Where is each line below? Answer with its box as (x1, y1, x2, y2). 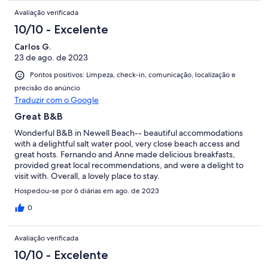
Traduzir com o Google (14, 94, 99, 105)
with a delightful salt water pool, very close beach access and (14, 138, 240, 149)
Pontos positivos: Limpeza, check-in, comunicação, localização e (30, 70, 236, 80)
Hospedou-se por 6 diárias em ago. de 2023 (14, 185, 159, 196)
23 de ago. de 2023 (14, 52, 88, 63)
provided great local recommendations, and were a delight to (14, 159, 243, 170)
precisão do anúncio (14, 83, 80, 93)
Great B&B (14, 110, 63, 122)
